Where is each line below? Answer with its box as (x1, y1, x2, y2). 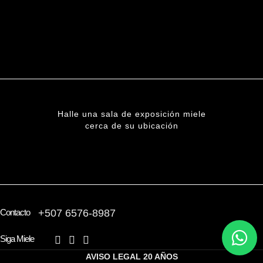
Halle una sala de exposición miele (57, 109, 206, 119)
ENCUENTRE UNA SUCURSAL (73, 147, 190, 157)
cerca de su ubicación (85, 120, 178, 130)
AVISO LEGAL (85, 252, 141, 262)
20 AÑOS (143, 252, 178, 262)
